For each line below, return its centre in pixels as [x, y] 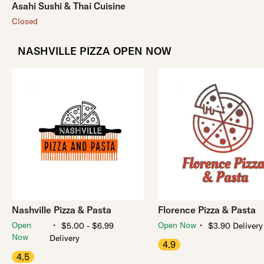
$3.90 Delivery [235, 226]
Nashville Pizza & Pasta [62, 210]
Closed [25, 21]
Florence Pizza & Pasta [207, 210]
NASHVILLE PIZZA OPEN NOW [95, 51]
